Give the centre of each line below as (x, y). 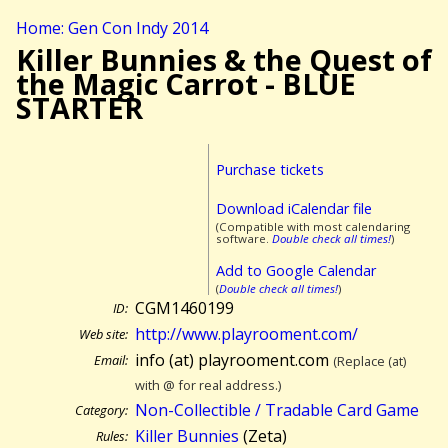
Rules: (112, 436)
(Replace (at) (370, 361)
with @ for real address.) (208, 385)
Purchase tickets (270, 170)
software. (244, 238)
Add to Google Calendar (296, 271)
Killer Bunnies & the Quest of (224, 59)
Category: (101, 410)
